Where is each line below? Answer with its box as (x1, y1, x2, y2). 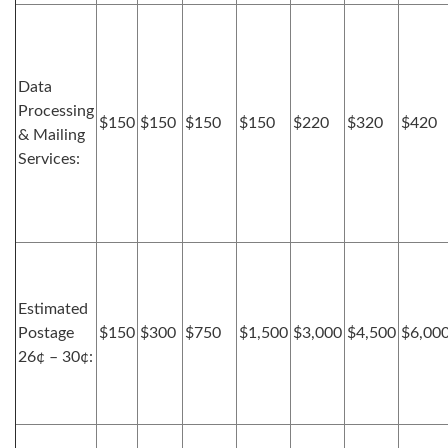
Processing (18, 103, 94, 119)
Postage (18, 325, 74, 341)
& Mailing (18, 127, 85, 143)
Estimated (18, 301, 88, 317)
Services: (18, 151, 80, 167)
